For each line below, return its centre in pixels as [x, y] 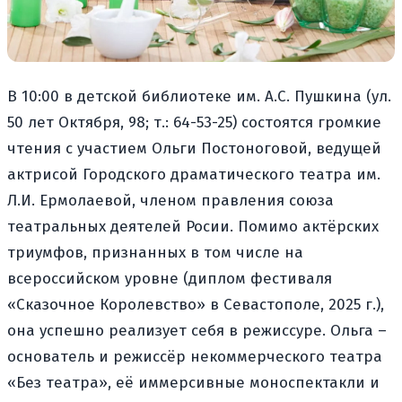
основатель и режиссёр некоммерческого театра [195, 356]
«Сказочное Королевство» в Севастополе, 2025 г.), [196, 304]
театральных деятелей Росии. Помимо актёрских [193, 226]
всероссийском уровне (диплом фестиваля [170, 278]
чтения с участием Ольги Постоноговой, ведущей [194, 148]
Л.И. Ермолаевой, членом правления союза [170, 200]
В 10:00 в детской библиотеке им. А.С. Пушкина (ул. [199, 96]
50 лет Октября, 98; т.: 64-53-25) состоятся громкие [194, 122]
